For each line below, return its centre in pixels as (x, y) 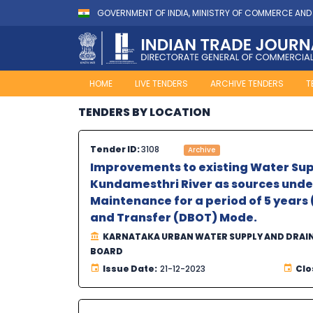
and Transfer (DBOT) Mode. (174, 218)
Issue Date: (130, 269)
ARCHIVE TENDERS (247, 84)
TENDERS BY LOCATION (144, 112)
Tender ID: (116, 150)
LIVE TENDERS (161, 84)
